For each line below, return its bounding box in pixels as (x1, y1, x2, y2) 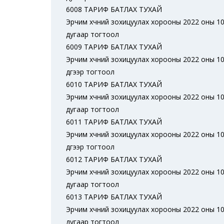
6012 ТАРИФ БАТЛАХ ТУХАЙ (66, 154, 162, 164)
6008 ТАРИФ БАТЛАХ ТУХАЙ (66, 4, 162, 14)
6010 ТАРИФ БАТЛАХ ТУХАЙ (66, 79, 162, 89)
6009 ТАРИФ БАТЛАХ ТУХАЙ (66, 42, 162, 51)
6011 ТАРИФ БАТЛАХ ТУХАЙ (66, 117, 162, 126)
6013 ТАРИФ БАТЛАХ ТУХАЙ (66, 192, 162, 201)
